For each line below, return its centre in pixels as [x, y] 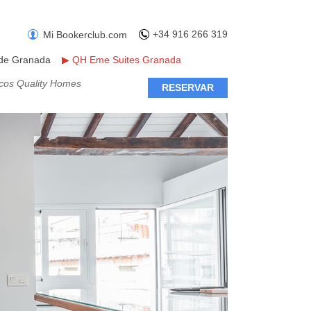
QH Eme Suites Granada [127, 60]
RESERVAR [188, 87]
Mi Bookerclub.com [85, 35]
